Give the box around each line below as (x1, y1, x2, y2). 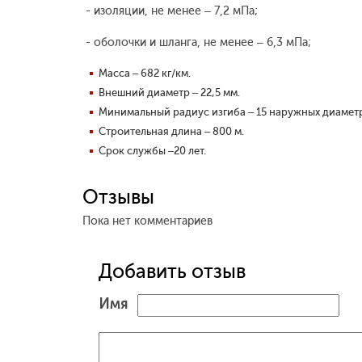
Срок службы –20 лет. (99, 145, 206, 157)
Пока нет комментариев (82, 214, 213, 228)
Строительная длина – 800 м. (99, 125, 244, 137)
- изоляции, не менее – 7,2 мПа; (82, 4, 258, 18)
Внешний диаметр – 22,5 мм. (99, 86, 240, 99)
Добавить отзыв (99, 259, 246, 283)
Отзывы (82, 185, 154, 208)
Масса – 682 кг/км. (99, 67, 191, 79)
